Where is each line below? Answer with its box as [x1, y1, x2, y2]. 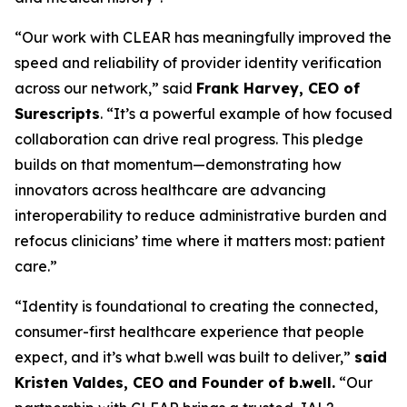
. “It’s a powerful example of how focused [100, 104, 392, 123]
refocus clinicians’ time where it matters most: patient [15, 232, 385, 250]
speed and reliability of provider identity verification [15, 54, 382, 72]
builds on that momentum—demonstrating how [15, 155, 342, 174]
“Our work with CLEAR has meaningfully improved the [15, 28, 392, 46]
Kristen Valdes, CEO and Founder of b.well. [15, 373, 335, 392]
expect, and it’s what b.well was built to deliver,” [15, 348, 354, 366]
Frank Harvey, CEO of [196, 79, 360, 97]
